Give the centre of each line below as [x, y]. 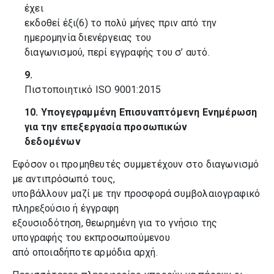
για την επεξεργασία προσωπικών [106, 127]
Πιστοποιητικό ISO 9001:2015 [93, 90]
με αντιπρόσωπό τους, [64, 179]
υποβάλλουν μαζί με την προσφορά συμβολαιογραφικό [136, 194]
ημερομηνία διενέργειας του [88, 38]
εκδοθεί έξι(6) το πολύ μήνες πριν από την [121, 23]
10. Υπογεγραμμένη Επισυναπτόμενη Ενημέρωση [141, 112]
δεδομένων [53, 142]
